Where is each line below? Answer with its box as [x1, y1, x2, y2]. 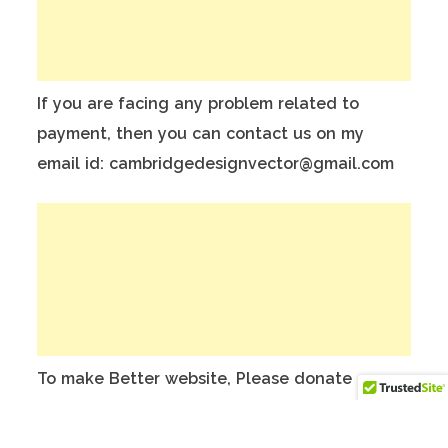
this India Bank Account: [37, 399, 231, 419]
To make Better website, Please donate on [37, 369, 378, 389]
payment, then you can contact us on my [37, 124, 365, 144]
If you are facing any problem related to [37, 94, 360, 114]
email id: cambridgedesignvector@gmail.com [37, 154, 395, 174]
